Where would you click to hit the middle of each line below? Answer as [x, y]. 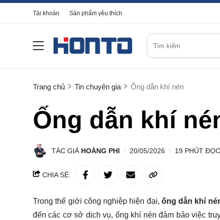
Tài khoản [46, 13]
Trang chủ [49, 87]
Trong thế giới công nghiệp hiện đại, [97, 201]
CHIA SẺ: [55, 175]
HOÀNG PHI [100, 151]
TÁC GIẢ [66, 151]
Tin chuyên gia [98, 87]
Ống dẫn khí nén [157, 87]
